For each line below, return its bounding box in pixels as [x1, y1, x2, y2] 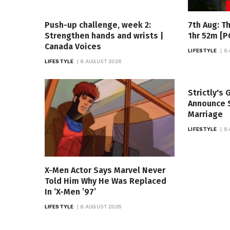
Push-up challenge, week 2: [45, 20, 151, 30]
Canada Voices [45, 41, 101, 51]
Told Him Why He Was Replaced [45, 176, 166, 186]
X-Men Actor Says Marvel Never [45, 165, 165, 175]
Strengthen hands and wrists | [45, 30, 163, 41]
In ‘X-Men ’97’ [45, 186, 96, 197]
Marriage [188, 109, 223, 119]
